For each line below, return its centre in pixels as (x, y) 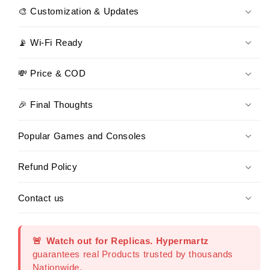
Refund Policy (48, 167)
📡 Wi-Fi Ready (50, 42)
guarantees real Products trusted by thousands (133, 254)
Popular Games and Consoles (82, 136)
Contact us (41, 198)
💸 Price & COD (52, 74)
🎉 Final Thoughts (55, 105)
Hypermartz (182, 241)
